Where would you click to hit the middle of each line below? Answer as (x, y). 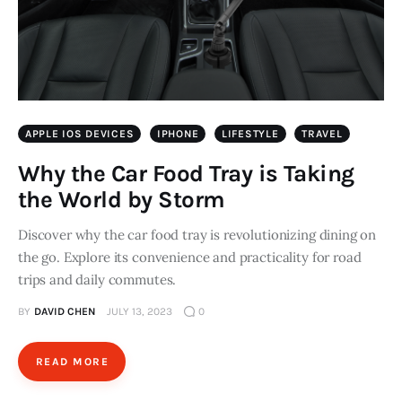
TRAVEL (322, 134)
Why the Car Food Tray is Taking (186, 174)
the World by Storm (122, 200)
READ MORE (72, 362)
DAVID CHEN (64, 312)
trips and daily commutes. (97, 280)
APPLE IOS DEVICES (80, 134)
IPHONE (178, 134)
